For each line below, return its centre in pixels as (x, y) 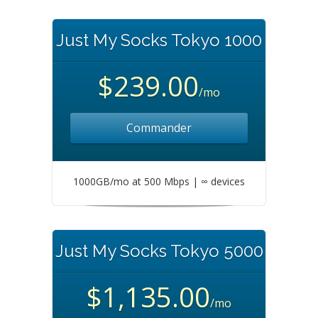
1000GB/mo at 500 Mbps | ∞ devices (159, 181)
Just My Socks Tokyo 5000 (159, 251)
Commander (159, 128)
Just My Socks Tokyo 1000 (159, 40)
